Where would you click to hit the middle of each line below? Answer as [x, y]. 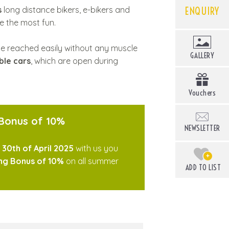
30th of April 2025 [38, 148]
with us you [96, 148]
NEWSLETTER [202, 128]
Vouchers [202, 93]
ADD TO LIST [203, 168]
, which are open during [74, 61]
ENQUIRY [202, 11]
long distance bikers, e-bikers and [67, 10]
